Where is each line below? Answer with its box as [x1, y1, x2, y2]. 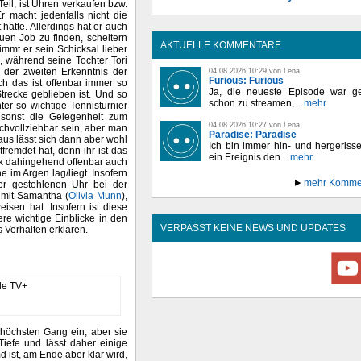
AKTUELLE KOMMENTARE [160, 39, 281, 51]
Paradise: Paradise [209, 129, 297, 140]
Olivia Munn [68, 190, 122, 202]
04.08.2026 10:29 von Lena [209, 67, 300, 75]
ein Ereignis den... [209, 151, 288, 163]
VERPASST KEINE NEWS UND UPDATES [160, 222, 346, 234]
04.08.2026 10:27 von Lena [209, 121, 300, 129]
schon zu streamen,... [209, 98, 301, 109]
